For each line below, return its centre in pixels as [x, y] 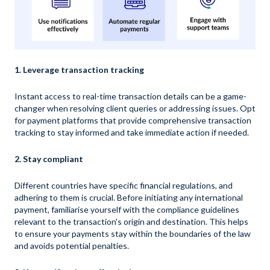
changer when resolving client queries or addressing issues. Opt [135, 108]
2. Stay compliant [49, 159]
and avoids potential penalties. [72, 245]
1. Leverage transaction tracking [79, 69]
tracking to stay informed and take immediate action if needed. [132, 132]
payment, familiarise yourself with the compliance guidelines [127, 209]
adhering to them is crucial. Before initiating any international [129, 197]
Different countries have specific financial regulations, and [124, 185]
